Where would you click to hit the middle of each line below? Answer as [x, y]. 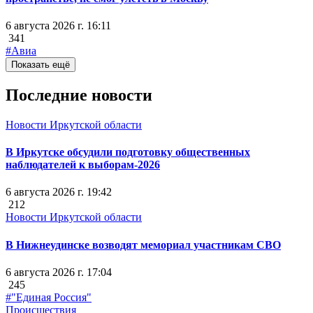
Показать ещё [41, 64]
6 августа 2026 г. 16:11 [58, 25]
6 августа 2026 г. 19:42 [59, 192]
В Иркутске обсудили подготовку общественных [128, 152]
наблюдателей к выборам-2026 [83, 165]
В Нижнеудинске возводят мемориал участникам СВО [143, 245]
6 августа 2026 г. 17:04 [59, 272]
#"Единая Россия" [49, 297]
